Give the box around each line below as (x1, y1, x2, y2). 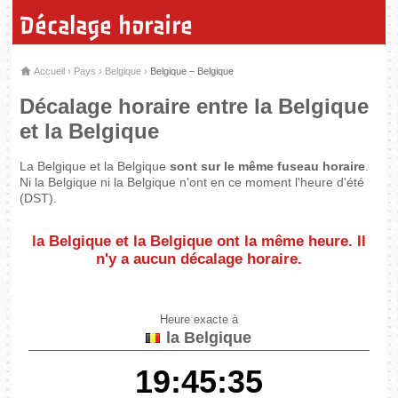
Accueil (32, 65, 66, 76)
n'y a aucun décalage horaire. (96, 250, 302, 267)
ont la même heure (217, 232, 348, 250)
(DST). (20, 190, 58, 205)
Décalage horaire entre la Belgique (20, 93, 370, 118)
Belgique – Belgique (150, 65, 235, 76)
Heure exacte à (159, 314, 238, 327)
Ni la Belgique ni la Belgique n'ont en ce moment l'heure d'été (20, 174, 365, 189)
